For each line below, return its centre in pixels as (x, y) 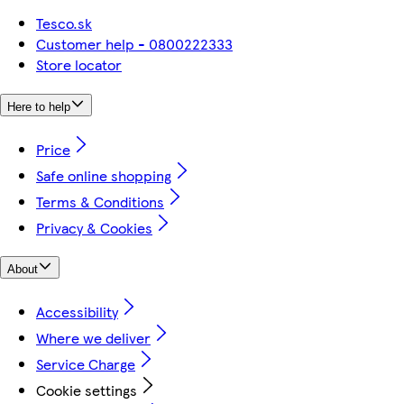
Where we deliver (93, 338)
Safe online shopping (104, 175)
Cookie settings (87, 390)
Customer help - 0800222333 (134, 44)
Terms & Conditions (100, 201)
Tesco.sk (64, 23)
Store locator (79, 65)
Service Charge (86, 364)
